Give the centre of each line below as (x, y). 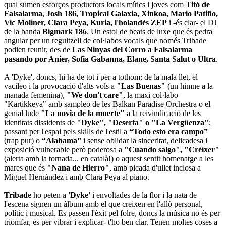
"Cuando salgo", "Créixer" (172, 149)
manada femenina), (35, 95)
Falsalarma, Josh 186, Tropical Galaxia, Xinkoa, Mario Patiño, (111, 13)
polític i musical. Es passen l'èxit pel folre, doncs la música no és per (112, 213)
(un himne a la (189, 86)
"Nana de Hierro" (78, 167)
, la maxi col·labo (151, 95)
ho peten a (50, 195)
